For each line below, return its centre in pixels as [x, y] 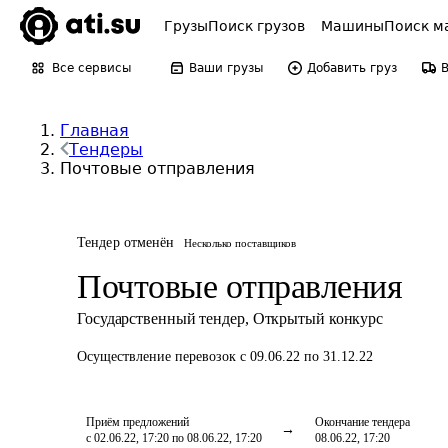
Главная [94, 130]
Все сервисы [91, 68]
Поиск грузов [256, 26]
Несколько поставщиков [240, 243]
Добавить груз [352, 68]
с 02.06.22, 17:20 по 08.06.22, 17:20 [174, 438]
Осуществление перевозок [158, 356]
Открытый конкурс [318, 318]
